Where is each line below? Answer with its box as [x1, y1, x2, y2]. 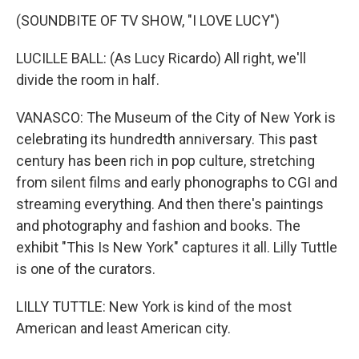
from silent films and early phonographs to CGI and [16, 174, 337, 192]
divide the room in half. [16, 71, 159, 89]
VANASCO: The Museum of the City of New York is [16, 109, 336, 127]
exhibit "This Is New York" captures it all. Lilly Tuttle [16, 239, 337, 256]
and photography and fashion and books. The [16, 217, 301, 235]
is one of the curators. [16, 260, 155, 278]
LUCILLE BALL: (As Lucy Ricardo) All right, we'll [16, 50, 306, 67]
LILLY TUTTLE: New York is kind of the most [16, 298, 292, 316]
